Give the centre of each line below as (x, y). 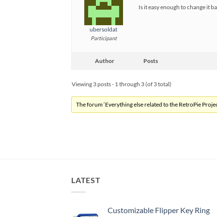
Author (105, 61)
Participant (103, 38)
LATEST (86, 180)
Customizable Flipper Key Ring (159, 210)
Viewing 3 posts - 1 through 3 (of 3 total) (122, 84)
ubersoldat (103, 29)
